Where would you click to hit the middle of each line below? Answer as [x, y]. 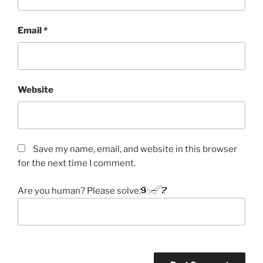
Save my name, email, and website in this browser [135, 149]
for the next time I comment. [77, 163]
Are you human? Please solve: [79, 190]
